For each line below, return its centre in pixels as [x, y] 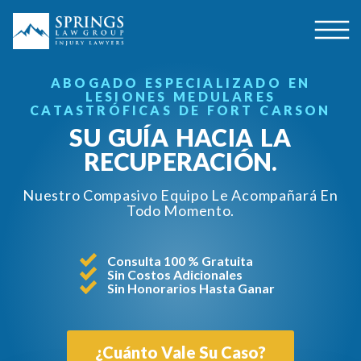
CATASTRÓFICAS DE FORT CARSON [180, 110]
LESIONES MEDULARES [180, 96]
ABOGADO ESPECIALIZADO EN [180, 82]
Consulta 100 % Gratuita [180, 260]
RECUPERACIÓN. [180, 161]
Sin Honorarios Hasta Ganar [191, 288]
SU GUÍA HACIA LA [180, 137]
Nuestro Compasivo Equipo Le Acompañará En [180, 195]
